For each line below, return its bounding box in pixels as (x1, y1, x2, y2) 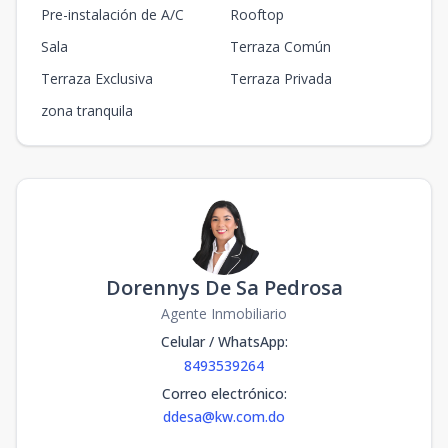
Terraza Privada (230, 69, 332, 88)
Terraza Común (230, 37, 331, 56)
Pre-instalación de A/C (41, 5, 184, 24)
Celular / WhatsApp (160, 332, 285, 351)
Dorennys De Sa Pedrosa (105, 274, 343, 301)
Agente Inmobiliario (161, 304, 287, 323)
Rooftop (230, 5, 284, 24)
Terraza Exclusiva (41, 69, 153, 88)
